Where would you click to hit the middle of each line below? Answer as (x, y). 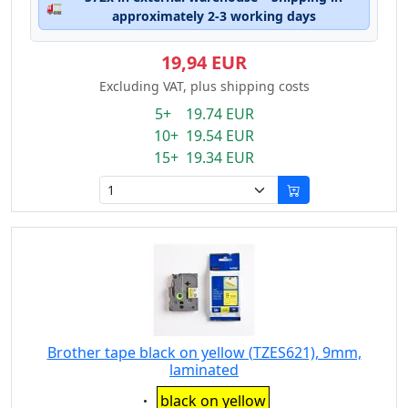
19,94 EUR (204, 62)
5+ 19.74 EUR (204, 114)
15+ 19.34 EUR (204, 158)
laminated (204, 370)
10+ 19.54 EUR (204, 136)
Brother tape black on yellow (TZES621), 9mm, (204, 352)
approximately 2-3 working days (214, 16)
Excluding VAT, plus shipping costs (204, 86)
